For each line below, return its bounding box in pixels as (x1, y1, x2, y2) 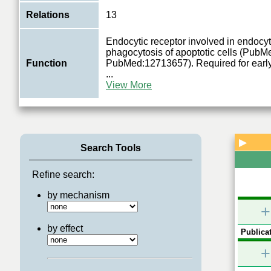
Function (26, 58, 67, 68)
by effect (47, 223, 83, 233)
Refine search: (31, 169, 94, 180)
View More (106, 80, 152, 90)
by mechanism (47, 190, 109, 200)
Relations (26, 10, 70, 20)
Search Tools (80, 143, 141, 153)
